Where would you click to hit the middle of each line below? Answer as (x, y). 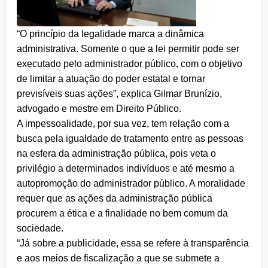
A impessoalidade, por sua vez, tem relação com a (123, 124)
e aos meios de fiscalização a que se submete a (118, 258)
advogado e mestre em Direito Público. (99, 109)
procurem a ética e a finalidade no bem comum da (122, 214)
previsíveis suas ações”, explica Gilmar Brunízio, (119, 94)
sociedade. (40, 229)
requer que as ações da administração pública (115, 199)
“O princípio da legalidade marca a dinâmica (110, 34)
